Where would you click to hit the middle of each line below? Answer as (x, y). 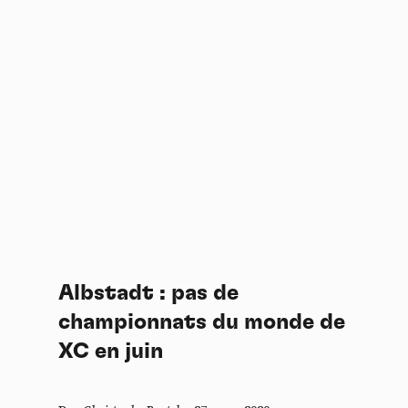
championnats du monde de (202, 323)
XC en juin (111, 352)
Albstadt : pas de (148, 294)
